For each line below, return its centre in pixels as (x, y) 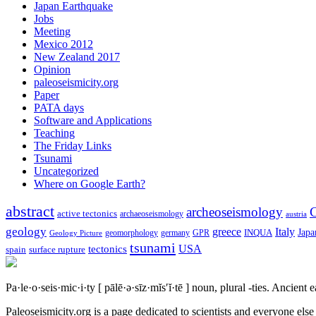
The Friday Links (73, 145)
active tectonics (87, 213)
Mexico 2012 (63, 44)
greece (227, 232)
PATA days (59, 107)
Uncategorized (66, 171)
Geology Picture (76, 232)
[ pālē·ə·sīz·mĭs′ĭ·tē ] (144, 287)
